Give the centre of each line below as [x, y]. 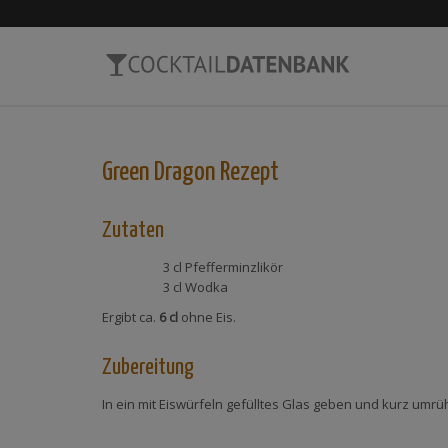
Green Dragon [159, 172]
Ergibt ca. [130, 317]
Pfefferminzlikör [233, 267]
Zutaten [133, 230]
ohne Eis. [207, 317]
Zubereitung [148, 367]
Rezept [247, 172]
